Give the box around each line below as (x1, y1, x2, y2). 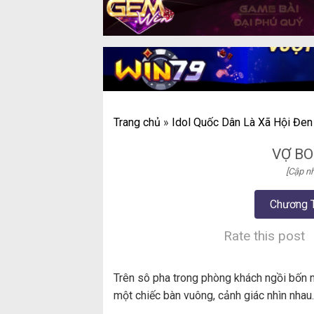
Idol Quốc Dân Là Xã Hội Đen (172, 115, 313, 129)
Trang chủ (114, 115, 161, 129)
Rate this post (224, 227, 305, 244)
